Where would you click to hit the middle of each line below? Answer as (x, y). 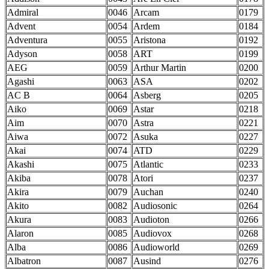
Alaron (20, 234)
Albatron (24, 261)
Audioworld (156, 247)
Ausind (147, 261)
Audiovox (153, 234)
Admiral (23, 13)
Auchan (148, 192)
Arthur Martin (160, 68)
